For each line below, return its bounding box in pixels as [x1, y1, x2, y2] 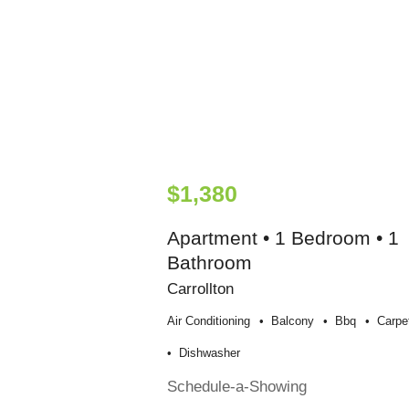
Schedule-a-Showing [166, 376, 307, 395]
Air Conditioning [166, 313, 250, 328]
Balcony [270, 313, 314, 328]
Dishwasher [178, 345, 240, 360]
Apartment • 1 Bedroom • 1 [166, 226, 399, 248]
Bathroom [166, 251, 252, 273]
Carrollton [166, 278, 234, 298]
